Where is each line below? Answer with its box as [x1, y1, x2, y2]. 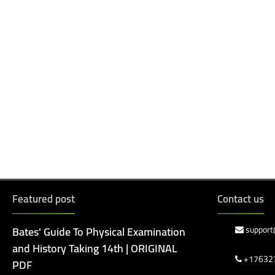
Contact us [217, 189, 264, 209]
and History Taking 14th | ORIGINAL [12, 238, 177, 258]
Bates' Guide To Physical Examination [12, 222, 185, 242]
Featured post [12, 189, 75, 209]
